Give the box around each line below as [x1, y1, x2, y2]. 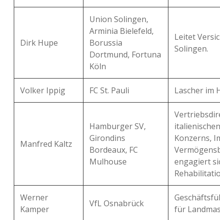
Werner [20, 192, 48, 203]
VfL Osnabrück [89, 198, 144, 209]
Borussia [89, 37, 122, 48]
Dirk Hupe [20, 37, 58, 48]
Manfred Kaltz [20, 138, 72, 149]
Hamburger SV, [89, 121, 146, 132]
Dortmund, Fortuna [89, 49, 161, 60]
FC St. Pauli [89, 85, 129, 96]
